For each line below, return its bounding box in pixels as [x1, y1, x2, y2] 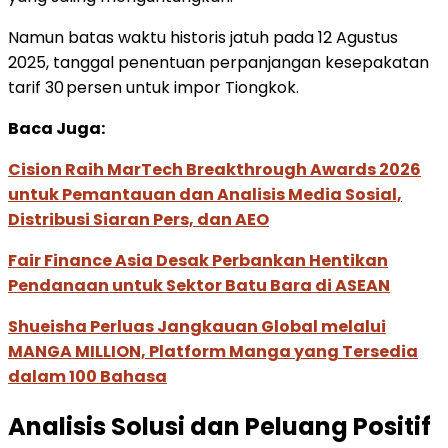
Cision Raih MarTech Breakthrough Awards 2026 [8, 157, 421, 181]
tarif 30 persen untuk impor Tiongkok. [8, 75, 299, 99]
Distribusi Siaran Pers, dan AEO [8, 207, 269, 231]
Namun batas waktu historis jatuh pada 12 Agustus [8, 25, 398, 49]
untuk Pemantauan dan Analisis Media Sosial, [8, 182, 402, 206]
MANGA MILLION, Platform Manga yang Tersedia [8, 339, 418, 363]
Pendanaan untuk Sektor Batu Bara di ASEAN [8, 273, 390, 297]
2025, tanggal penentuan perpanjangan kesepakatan [8, 50, 429, 74]
